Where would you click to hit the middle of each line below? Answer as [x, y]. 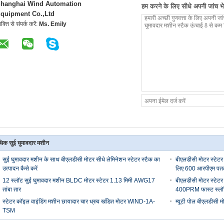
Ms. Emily [53, 24]
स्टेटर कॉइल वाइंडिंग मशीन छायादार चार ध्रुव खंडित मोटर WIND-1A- [79, 201]
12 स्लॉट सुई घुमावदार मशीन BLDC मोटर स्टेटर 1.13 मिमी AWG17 [79, 180]
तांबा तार [12, 189]
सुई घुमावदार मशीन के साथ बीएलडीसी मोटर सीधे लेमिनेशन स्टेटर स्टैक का [81, 159]
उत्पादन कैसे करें [20, 168]
